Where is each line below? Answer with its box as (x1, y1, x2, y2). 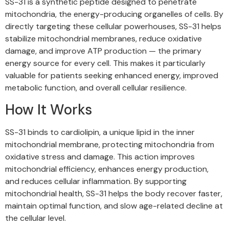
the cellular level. (5, 213, 66, 224)
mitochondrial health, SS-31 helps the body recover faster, (5, 188, 222, 199)
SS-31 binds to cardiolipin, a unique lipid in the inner (5, 127, 195, 138)
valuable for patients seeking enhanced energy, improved (5, 70, 218, 81)
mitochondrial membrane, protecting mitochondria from (5, 139, 214, 150)
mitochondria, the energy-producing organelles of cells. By (5, 9, 223, 20)
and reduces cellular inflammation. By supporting (5, 176, 187, 187)
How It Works (5, 100, 92, 120)
